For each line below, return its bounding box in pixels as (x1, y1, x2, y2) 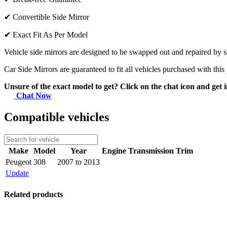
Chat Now (14, 91, 52, 100)
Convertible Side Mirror (13, 13, 89, 22)
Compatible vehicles (4, 110, 109, 124)
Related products (4, 190, 63, 199)
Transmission (128, 146, 174, 155)
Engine (102, 146, 126, 155)
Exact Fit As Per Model (13, 30, 88, 40)
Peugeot (6, 157, 31, 166)
